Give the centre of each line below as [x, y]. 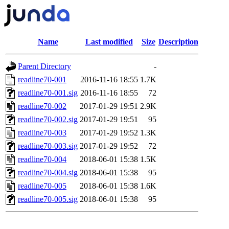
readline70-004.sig [48, 173]
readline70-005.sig [48, 199]
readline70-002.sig [48, 119]
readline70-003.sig [48, 146]
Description [178, 42]
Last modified [109, 42]
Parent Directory [44, 66]
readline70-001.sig [48, 93]
